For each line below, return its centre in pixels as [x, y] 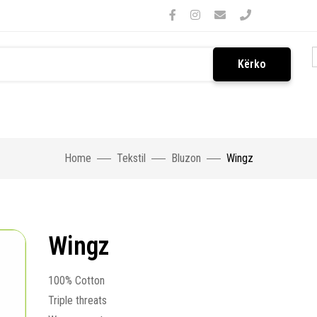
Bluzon [186, 158]
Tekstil [131, 158]
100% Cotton [76, 281]
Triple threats [77, 300]
